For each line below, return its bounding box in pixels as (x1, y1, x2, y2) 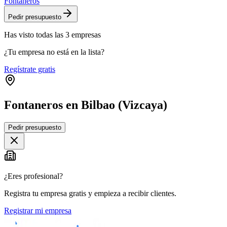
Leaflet (146, 113, 166, 122)
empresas (71, 30, 101, 40)
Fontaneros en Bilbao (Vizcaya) (4, 98, 167, 111)
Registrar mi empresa (4, 206, 71, 215)
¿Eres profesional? (4, 171, 63, 180)
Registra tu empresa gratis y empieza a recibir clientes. (4, 188, 176, 198)
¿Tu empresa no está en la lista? (4, 48, 104, 57)
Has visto (4, 30, 36, 40)
